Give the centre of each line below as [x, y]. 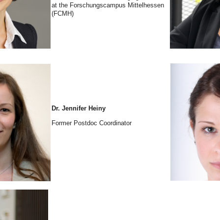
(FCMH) [63, 14]
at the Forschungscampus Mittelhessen [108, 5]
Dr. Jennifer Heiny [79, 109]
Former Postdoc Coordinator [92, 123]
